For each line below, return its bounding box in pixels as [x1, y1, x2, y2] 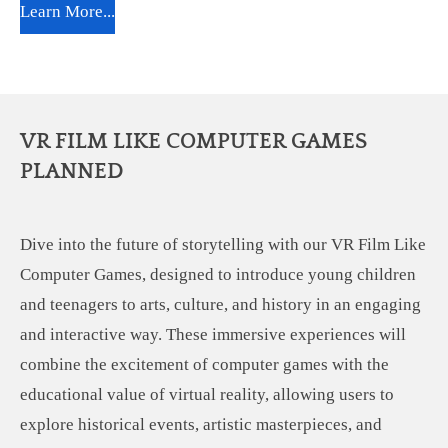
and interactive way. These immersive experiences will [20, 325, 406, 345]
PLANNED [20, 159, 124, 184]
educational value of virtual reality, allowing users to [20, 385, 394, 405]
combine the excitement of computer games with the [20, 355, 389, 375]
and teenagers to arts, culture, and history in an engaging [20, 295, 421, 315]
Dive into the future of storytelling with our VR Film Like [20, 235, 426, 255]
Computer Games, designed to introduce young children [20, 265, 416, 285]
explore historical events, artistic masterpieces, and [20, 415, 382, 435]
